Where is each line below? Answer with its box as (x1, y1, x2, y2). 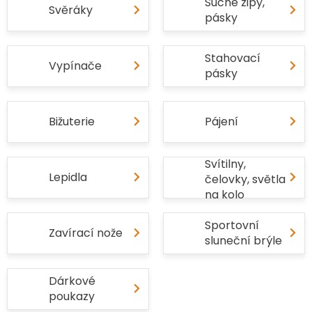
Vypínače (49, 58, 102, 74)
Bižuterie (49, 114, 95, 130)
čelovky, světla (205, 171, 286, 187)
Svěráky (49, 2, 93, 18)
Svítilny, (205, 156, 246, 172)
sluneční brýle (205, 233, 282, 249)
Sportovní (205, 217, 259, 233)
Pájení (205, 114, 238, 130)
